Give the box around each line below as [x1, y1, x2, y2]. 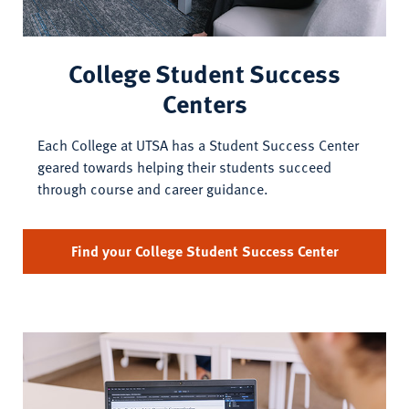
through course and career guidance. [37, 178, 268, 201]
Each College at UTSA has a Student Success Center [37, 134, 359, 157]
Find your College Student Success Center [70, 240, 339, 263]
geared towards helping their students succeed [37, 156, 331, 179]
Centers [162, 84, 247, 123]
